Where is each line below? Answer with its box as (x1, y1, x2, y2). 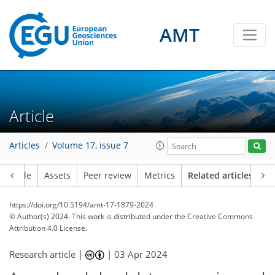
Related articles (188, 170, 253, 181)
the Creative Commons (174, 211, 253, 222)
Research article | (9, 248, 85, 260)
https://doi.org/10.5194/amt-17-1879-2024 (9, 199, 153, 210)
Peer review (83, 170, 131, 181)
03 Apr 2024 (114, 248, 168, 260)
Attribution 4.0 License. (9, 223, 87, 233)
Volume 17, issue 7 (52, 140, 128, 152)
